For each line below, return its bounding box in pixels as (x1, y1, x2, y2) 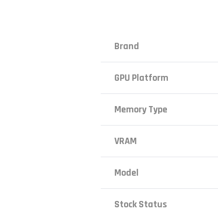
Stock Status (114, 198, 167, 211)
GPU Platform (114, 72, 169, 85)
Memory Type (114, 103, 168, 116)
